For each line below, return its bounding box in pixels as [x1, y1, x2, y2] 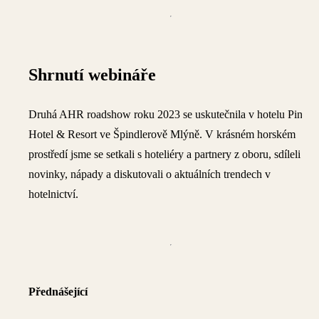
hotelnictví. [28, 187, 78, 200]
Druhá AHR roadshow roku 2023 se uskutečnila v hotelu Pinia [28, 108, 310, 120]
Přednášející [28, 285, 88, 298]
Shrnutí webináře [28, 65, 156, 84]
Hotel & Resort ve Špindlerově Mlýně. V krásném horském [28, 127, 296, 140]
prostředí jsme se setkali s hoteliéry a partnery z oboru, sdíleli [28, 147, 300, 160]
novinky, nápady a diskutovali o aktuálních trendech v [28, 167, 271, 180]
